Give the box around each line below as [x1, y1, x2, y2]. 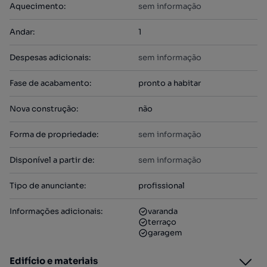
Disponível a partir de [10, 155, 92, 165]
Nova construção [10, 104, 76, 114]
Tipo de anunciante [10, 181, 84, 191]
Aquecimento [10, 1, 64, 11]
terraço [148, 217, 176, 227]
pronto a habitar [138, 78, 201, 88]
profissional [138, 181, 185, 191]
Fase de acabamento [10, 78, 89, 88]
